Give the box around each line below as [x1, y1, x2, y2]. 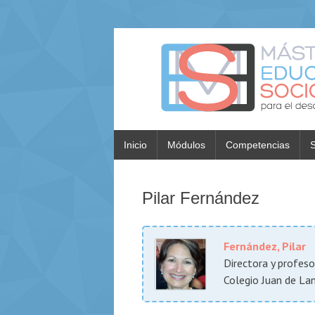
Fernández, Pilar [224, 239, 306, 253]
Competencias [226, 139, 290, 150]
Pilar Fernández [142, 188, 259, 207]
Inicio [124, 139, 147, 150]
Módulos [167, 139, 205, 150]
